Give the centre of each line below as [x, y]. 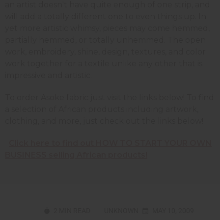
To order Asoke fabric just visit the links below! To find [110, 97]
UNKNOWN [121, 210]
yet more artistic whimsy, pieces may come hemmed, [107, 28]
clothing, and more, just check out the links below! [104, 121]
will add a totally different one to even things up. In [106, 16]
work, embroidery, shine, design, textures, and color [105, 52]
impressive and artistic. [49, 75]
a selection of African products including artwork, [102, 109]
